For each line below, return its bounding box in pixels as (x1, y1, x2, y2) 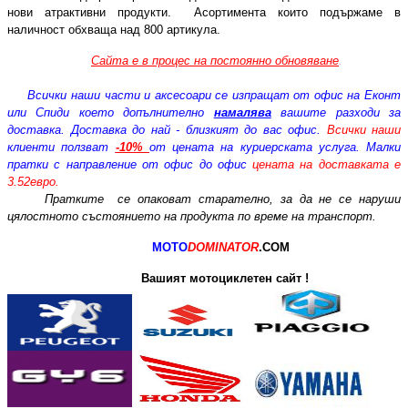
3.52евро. (7, 175, 59, 189)
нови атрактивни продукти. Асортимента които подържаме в (7, 5, 401, 19)
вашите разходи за (270, 106, 402, 119)
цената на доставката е (252, 158, 402, 171)
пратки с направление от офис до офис (7, 158, 253, 171)
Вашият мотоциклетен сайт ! (140, 271, 309, 285)
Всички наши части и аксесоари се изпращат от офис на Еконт (23, 88, 401, 102)
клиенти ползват (7, 140, 116, 154)
